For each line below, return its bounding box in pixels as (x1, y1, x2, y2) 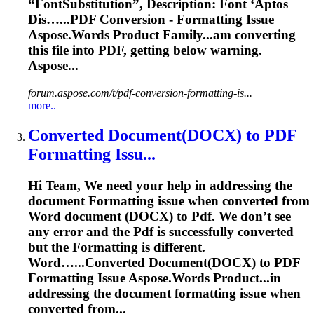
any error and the (28, 224, 133, 239)
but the (28, 239, 72, 254)
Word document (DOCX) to (28, 208, 191, 224)
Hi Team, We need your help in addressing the (28, 177, 292, 193)
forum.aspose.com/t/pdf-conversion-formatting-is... (28, 86, 252, 99)
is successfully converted (153, 224, 294, 239)
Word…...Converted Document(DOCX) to (28, 254, 274, 270)
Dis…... (28, 12, 70, 27)
